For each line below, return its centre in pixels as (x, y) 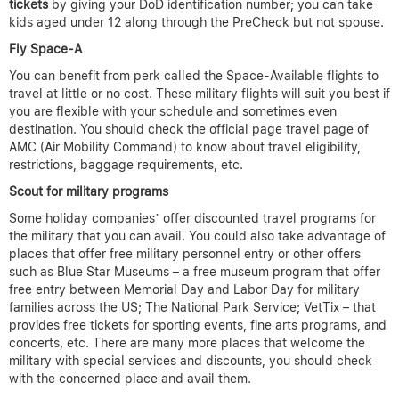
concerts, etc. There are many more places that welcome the (187, 343)
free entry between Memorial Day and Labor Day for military (184, 290)
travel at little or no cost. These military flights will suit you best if (199, 94)
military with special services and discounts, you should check (191, 361)
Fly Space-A (47, 49)
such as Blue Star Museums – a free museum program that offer (195, 272)
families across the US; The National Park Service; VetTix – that (192, 308)
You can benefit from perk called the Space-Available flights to (194, 76)
